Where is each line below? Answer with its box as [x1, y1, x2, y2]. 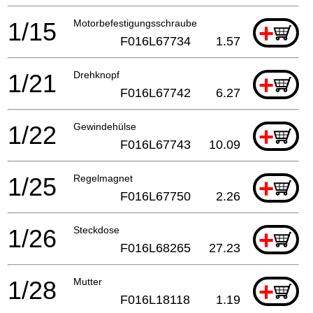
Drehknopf [73, 69, 119, 81]
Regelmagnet [73, 173, 133, 184]
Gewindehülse [73, 121, 136, 133]
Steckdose [73, 224, 119, 236]
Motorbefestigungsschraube [73, 17, 197, 29]
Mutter [73, 276, 102, 288]
